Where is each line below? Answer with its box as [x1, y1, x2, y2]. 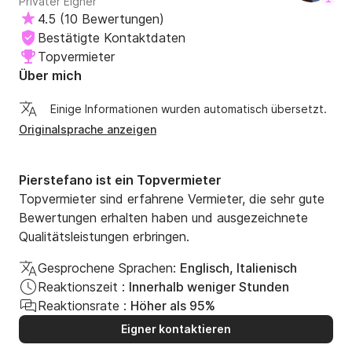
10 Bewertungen [64, 11, 159, 27]
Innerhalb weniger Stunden [129, 279, 289, 295]
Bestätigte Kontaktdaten [38, 30, 185, 46]
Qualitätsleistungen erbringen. [19, 229, 189, 245]
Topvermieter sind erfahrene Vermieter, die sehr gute [19, 191, 324, 207]
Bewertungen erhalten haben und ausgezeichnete [19, 210, 308, 226]
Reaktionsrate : [38, 298, 126, 314]
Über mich [19, 68, 82, 84]
